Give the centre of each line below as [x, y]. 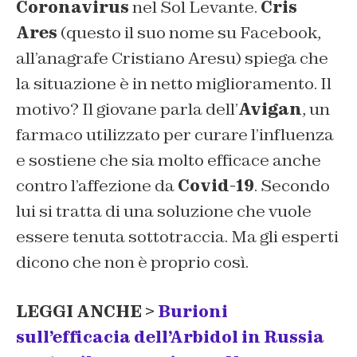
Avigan [270, 109]
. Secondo [292, 185]
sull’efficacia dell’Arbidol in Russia [170, 337]
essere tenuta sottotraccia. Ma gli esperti [177, 236]
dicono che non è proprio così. [132, 262]
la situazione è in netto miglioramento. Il [174, 83]
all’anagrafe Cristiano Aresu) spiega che [172, 58]
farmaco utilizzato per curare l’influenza [175, 134]
